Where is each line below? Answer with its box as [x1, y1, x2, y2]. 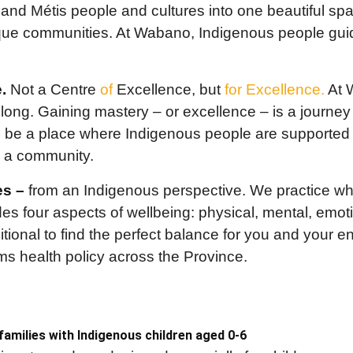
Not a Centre [6, 81, 100, 98]
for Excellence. [225, 81, 328, 98]
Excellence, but [113, 81, 225, 98]
